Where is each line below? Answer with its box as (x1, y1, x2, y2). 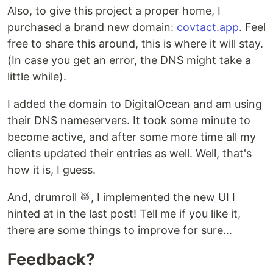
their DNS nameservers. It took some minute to (7, 114, 250, 127)
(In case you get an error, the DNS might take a (7, 54, 251, 67)
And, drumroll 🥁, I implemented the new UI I (7, 191, 235, 204)
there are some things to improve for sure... (7, 224, 232, 237)
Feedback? (7, 249, 95, 270)
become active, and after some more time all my (7, 130, 256, 144)
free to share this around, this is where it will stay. (7, 37, 263, 51)
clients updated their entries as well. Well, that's (7, 147, 252, 160)
